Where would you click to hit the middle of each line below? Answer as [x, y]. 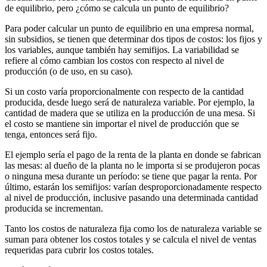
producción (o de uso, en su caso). [69, 72]
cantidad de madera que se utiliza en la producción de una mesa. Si [130, 113]
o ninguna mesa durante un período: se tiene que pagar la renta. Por [131, 176]
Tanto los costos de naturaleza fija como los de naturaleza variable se [133, 229]
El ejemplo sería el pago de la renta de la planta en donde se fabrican [133, 155]
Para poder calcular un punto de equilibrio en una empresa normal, [129, 29]
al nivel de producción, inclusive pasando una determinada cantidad [131, 198]
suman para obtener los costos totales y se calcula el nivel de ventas [131, 240]
